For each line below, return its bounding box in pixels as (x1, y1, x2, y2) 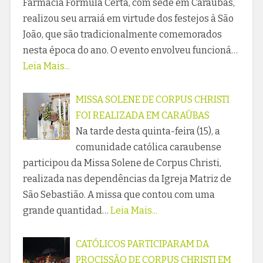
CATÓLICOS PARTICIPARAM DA (75, 238, 209, 250)
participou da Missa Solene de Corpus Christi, (22, 157, 221, 169)
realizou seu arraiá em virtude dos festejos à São (22, 13, 234, 25)
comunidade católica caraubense (75, 141, 221, 153)
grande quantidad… (22, 205, 109, 217)
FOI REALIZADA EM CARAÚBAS (75, 110, 210, 122)
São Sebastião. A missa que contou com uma (22, 189, 215, 201)
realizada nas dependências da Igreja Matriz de (22, 173, 231, 185)
